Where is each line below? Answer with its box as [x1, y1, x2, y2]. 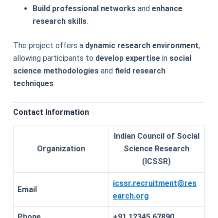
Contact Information [13, 107, 89, 117]
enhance [151, 3, 182, 13]
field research [114, 66, 165, 75]
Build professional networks [32, 3, 136, 13]
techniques [13, 78, 54, 88]
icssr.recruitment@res [112, 178, 197, 188]
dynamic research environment [85, 40, 199, 50]
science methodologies [13, 66, 99, 75]
